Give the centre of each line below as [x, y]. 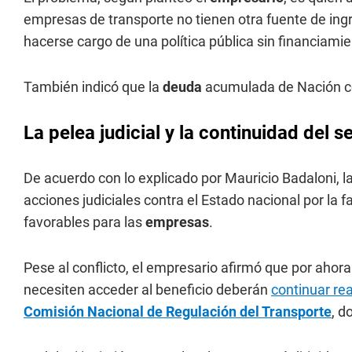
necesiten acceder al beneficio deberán [147, 290]
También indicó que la [93, 87]
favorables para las [84, 222]
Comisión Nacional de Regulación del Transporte [178, 312]
